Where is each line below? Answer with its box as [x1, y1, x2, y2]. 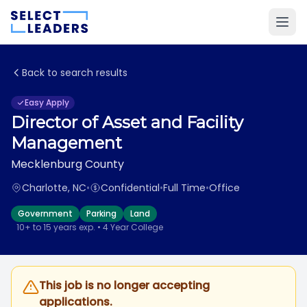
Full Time [163, 181, 206, 195]
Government [18, 208, 73, 219]
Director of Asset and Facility [11, 112, 243, 132]
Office [209, 181, 240, 195]
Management [11, 133, 122, 153]
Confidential [101, 181, 160, 195]
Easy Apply [25, 97, 69, 108]
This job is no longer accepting [39, 278, 210, 293]
